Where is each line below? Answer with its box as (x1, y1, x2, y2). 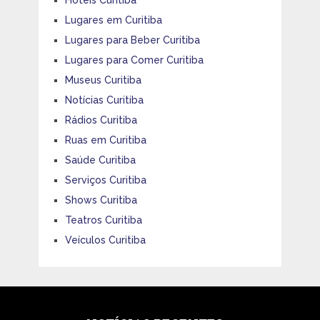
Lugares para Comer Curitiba (64, 54, 204, 66)
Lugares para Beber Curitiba (64, 34, 200, 46)
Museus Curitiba (64, 74, 141, 86)
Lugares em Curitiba (64, 14, 162, 26)
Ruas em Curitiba (64, 134, 146, 146)
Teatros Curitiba (64, 214, 142, 226)
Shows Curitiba (64, 194, 137, 206)
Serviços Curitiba (64, 174, 146, 186)
